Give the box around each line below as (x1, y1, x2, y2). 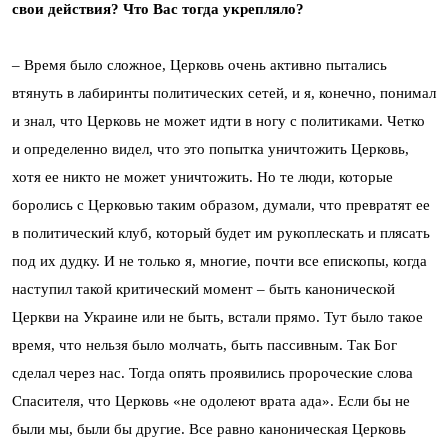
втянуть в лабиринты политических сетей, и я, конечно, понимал (12, 85, 436, 102)
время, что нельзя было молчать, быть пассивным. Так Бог (12, 337, 397, 354)
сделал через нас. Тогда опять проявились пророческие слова (12, 365, 413, 382)
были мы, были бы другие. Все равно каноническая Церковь (12, 421, 406, 438)
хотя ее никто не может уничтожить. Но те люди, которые (12, 169, 393, 186)
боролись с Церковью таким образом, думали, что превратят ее (12, 197, 430, 214)
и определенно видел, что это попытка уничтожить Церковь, (12, 141, 409, 158)
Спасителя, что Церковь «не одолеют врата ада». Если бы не (12, 393, 410, 410)
